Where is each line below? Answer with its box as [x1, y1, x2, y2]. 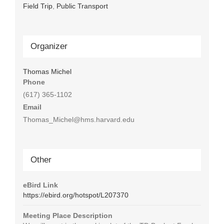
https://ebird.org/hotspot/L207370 [22, 190, 128, 199]
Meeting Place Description [22, 211, 112, 219]
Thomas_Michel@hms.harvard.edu [22, 115, 134, 123]
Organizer [30, 41, 67, 51]
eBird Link [22, 180, 58, 189]
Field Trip [22, 1, 52, 10]
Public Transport [56, 1, 108, 10]
